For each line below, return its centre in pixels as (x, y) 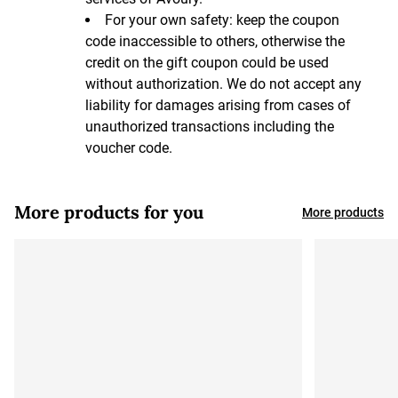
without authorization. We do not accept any (223, 84)
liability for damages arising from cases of (218, 105)
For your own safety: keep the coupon (222, 20)
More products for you (109, 212)
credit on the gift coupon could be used (207, 63)
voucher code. (129, 148)
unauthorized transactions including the (210, 127)
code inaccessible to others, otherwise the (215, 41)
